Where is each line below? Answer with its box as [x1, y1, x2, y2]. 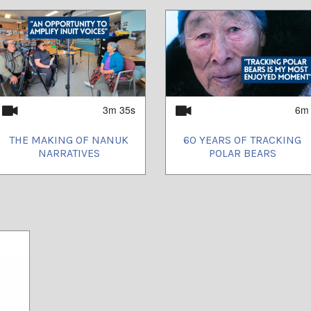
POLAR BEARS [208, 146, 276, 160]
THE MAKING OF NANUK [9, 133, 128, 146]
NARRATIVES [37, 146, 100, 160]
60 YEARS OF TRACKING [183, 133, 301, 146]
